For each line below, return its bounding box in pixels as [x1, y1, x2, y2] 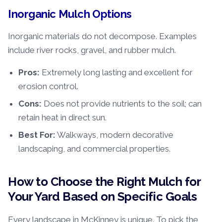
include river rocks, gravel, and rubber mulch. [8, 45, 176, 55]
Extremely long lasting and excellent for [40, 67, 193, 78]
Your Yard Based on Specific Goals [8, 189, 197, 204]
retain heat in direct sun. [18, 112, 107, 123]
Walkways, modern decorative [55, 130, 174, 140]
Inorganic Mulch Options [8, 7, 132, 21]
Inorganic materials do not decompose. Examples [8, 31, 197, 42]
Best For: [18, 130, 56, 140]
